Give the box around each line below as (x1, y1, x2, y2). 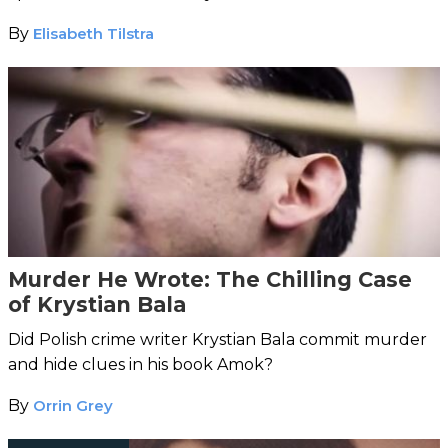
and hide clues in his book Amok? (8, 354, 273, 374)
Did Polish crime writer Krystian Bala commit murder (8, 329, 427, 349)
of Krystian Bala (8, 291, 186, 317)
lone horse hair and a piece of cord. (8, 7, 286, 27)
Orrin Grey (33, 395, 113, 415)
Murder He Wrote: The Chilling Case (8, 266, 412, 292)
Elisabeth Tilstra (33, 23, 154, 43)
